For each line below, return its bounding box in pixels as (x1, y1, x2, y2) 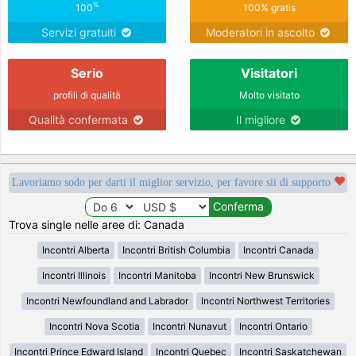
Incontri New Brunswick (208, 269, 315, 281)
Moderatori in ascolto (206, 25, 318, 39)
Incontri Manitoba (118, 269, 196, 281)
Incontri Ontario (238, 319, 308, 332)
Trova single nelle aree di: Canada (9, 217, 185, 231)
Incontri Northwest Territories (201, 294, 330, 307)
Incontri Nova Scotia (48, 319, 140, 332)
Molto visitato (238, 88, 300, 101)
